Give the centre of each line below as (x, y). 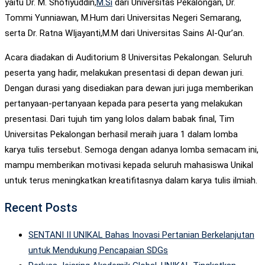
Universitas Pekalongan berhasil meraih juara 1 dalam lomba (121, 134)
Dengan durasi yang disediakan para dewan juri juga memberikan (129, 88)
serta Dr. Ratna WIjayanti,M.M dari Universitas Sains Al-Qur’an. (125, 33)
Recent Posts (41, 207)
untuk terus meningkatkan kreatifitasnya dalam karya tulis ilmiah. (131, 180)
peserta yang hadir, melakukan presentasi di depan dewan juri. (124, 72)
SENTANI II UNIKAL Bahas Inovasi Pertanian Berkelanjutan (141, 235)
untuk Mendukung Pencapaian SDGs (98, 250)
